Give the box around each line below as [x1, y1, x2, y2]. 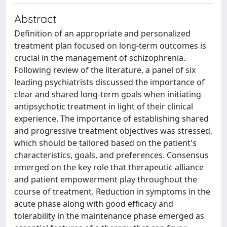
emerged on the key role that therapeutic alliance [14, 162, 204, 173]
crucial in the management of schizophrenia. [14, 52, 185, 63]
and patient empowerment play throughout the [14, 174, 197, 185]
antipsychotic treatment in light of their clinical [14, 101, 193, 112]
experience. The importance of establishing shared [14, 113, 209, 124]
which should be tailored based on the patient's [14, 137, 197, 148]
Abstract [14, 12, 56, 25]
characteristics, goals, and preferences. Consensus [14, 149, 209, 161]
